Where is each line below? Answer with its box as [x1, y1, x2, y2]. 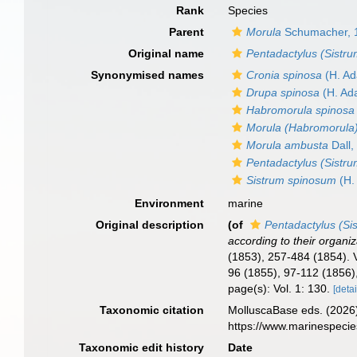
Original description [96, 218, 205, 231]
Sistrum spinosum [246, 174, 337, 186]
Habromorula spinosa [246, 104, 355, 116]
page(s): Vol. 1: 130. [228, 282, 334, 295]
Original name [128, 47, 205, 60]
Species [228, 4, 269, 17]
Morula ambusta [246, 139, 329, 151]
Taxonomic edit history [79, 341, 205, 354]
